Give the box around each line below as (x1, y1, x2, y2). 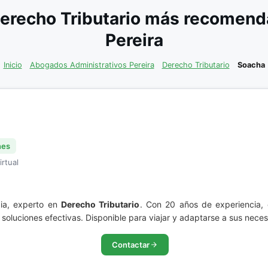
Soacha (237, 60, 265, 69)
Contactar (112, 240, 150, 249)
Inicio (3, 60, 22, 69)
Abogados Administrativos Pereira (29, 60, 154, 69)
